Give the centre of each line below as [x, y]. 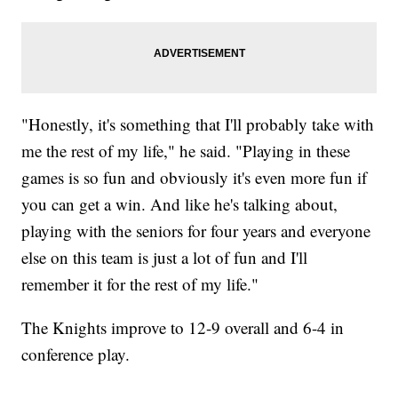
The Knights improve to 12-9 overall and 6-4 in [183, 328]
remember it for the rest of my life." [140, 284]
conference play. [76, 354]
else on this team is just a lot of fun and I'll [165, 258]
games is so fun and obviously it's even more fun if [195, 178]
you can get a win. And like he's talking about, [180, 204]
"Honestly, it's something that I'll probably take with [198, 124]
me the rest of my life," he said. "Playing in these [186, 151]
